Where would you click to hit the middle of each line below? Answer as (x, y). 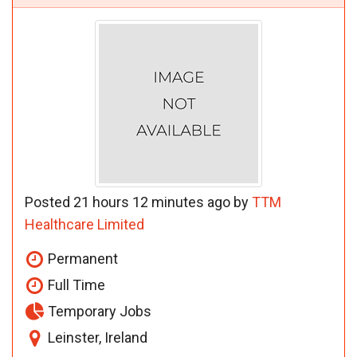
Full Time (75, 284)
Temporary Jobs (98, 311)
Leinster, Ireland (96, 337)
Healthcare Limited (84, 224)
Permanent (81, 258)
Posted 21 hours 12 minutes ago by (138, 202)
